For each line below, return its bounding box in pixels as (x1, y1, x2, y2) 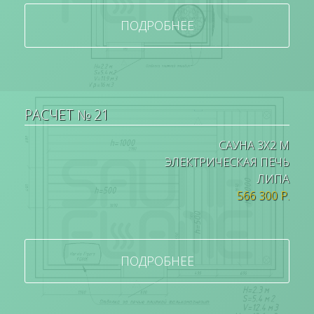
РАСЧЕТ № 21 (25, 105, 109, 125)
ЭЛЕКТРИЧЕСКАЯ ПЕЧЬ (165, 154, 289, 170)
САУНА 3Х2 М (219, 137, 289, 153)
